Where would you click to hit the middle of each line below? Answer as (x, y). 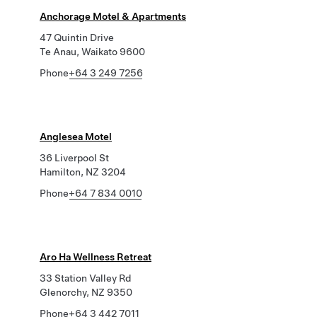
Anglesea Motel (76, 137)
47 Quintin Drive (77, 38)
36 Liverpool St (74, 158)
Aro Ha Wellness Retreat (96, 257)
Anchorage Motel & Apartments (113, 16)
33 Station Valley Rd (85, 278)
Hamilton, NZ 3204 (83, 172)
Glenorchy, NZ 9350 (86, 292)
